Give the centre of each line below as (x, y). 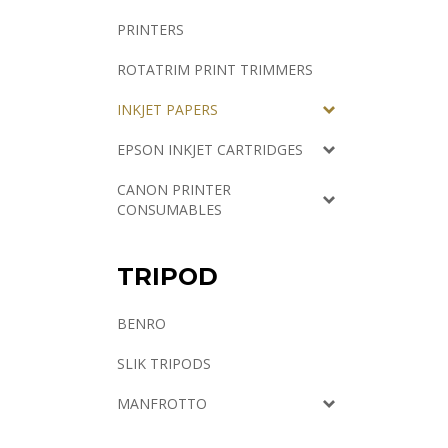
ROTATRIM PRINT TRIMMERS (215, 69)
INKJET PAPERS (167, 109)
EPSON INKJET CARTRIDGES (210, 149)
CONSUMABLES (169, 209)
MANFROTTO (162, 403)
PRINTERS (150, 29)
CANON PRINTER (174, 189)
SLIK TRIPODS (164, 363)
